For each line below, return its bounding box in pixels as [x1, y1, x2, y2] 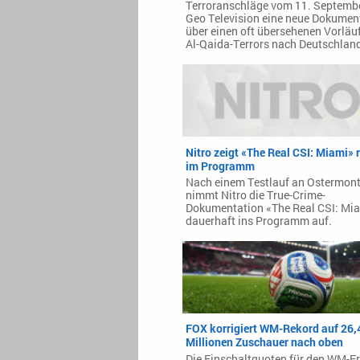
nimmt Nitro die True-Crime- [185, 187, 325, 202]
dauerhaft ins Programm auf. [185, 213, 332, 228]
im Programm [185, 157, 255, 174]
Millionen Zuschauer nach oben [185, 334, 343, 350]
